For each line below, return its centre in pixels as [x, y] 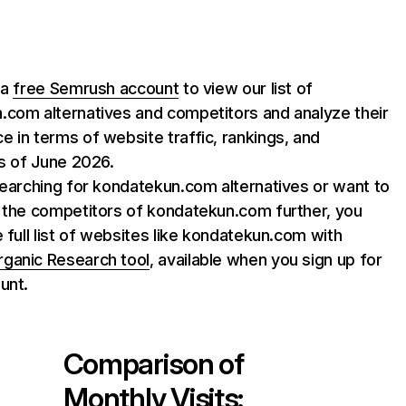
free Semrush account [96, 88]
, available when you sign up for [266, 260]
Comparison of [153, 364]
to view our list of [246, 88]
